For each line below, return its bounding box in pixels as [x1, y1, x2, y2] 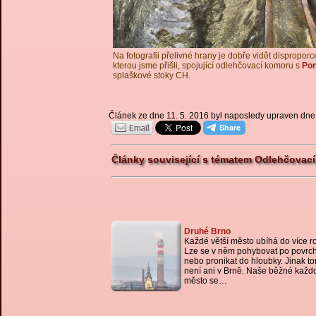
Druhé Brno [184, 226, 231, 236]
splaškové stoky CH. [113, 71, 190, 80]
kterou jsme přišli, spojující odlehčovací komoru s [113, 61, 302, 71]
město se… [184, 276, 227, 286]
